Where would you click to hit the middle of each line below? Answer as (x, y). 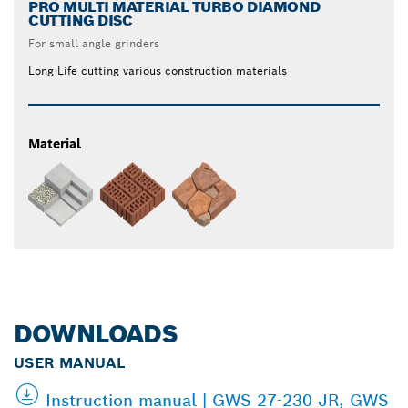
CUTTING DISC (81, 20)
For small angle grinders (94, 43)
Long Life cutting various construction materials (158, 70)
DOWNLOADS (96, 333)
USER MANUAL (69, 362)
